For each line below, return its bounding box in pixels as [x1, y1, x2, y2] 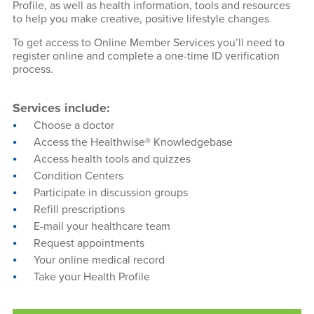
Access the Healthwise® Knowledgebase [33, 135, 233, 149]
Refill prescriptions [33, 203, 125, 217]
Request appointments [33, 236, 144, 250]
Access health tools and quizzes [33, 152, 191, 166]
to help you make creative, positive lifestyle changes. [12, 12, 272, 26]
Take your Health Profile [33, 270, 150, 284]
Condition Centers [33, 169, 123, 183]
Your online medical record [33, 253, 165, 267]
